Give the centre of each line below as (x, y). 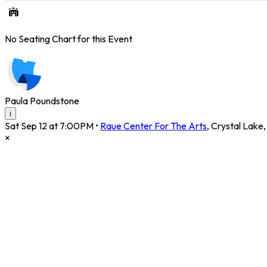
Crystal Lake (237, 126)
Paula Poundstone (42, 101)
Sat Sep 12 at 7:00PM (49, 126)
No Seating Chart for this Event (69, 39)
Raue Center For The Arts (153, 126)
